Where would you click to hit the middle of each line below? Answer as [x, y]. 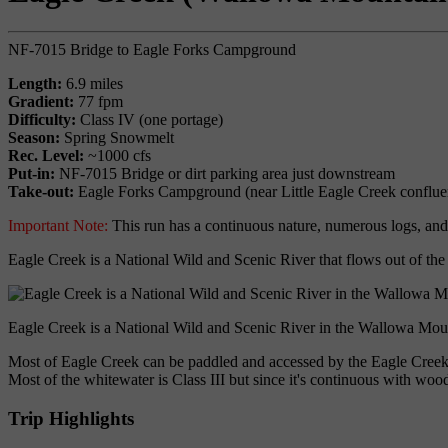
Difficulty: [42, 120]
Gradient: [41, 102]
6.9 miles [92, 84]
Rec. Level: [46, 156]
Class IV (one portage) [149, 120]
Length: [35, 84]
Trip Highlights [71, 418]
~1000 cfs [117, 156]
